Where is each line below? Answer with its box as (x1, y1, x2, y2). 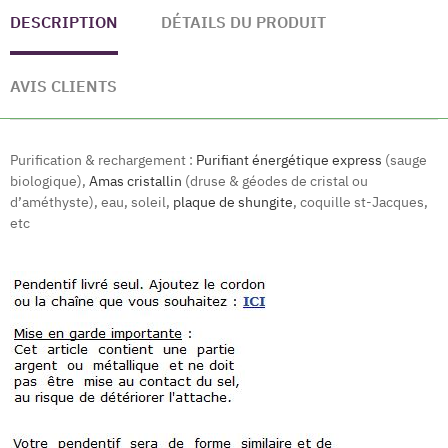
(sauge (382, 151, 427, 170)
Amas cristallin (89, 172, 182, 191)
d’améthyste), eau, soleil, (10, 193, 173, 212)
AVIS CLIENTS (10, 76, 117, 97)
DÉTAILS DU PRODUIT (161, 12, 326, 33)
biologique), (10, 172, 89, 191)
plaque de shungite (173, 193, 293, 212)
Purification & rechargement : (10, 151, 196, 170)
